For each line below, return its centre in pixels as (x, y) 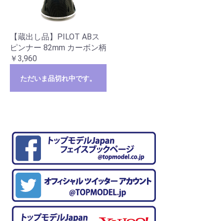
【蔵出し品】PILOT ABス (55, 37)
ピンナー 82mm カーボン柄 (58, 48)
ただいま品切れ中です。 (58, 79)
